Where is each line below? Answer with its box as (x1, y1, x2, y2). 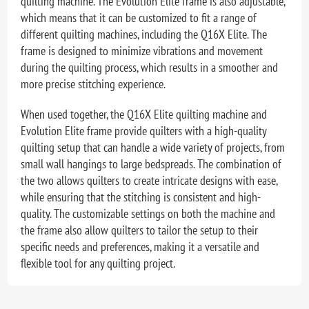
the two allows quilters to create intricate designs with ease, (21, 172, 278, 189)
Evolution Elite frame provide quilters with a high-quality (21, 123, 267, 139)
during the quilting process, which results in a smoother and (21, 59, 279, 76)
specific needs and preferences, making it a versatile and (21, 239, 260, 255)
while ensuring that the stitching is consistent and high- (21, 189, 261, 206)
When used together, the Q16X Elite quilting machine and (21, 106, 268, 123)
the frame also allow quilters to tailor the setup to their (21, 222, 259, 239)
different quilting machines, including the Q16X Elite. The (21, 26, 268, 43)
